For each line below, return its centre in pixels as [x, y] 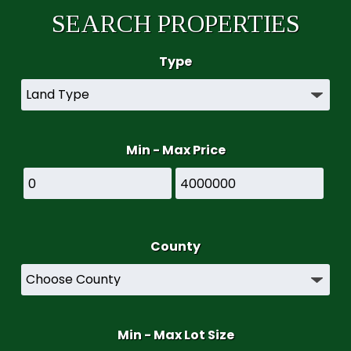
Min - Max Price [175, 150]
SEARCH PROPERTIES [175, 24]
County [175, 246]
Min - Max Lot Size [175, 335]
